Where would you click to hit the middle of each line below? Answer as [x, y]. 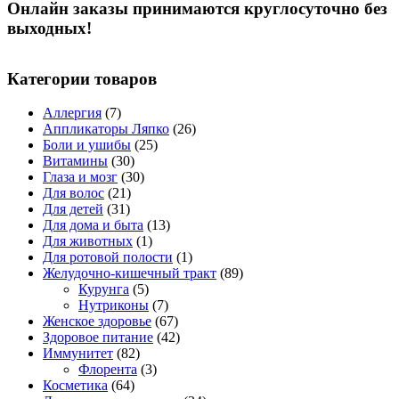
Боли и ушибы [87, 145]
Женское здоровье [97, 322]
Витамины [75, 161]
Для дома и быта [93, 225]
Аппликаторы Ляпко [106, 129]
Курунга [104, 289]
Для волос [73, 193]
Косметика [75, 386]
